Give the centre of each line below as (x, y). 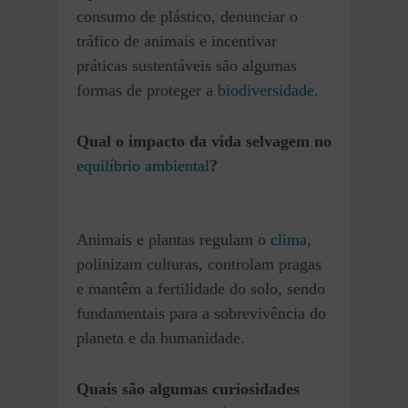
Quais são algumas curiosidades (188, 389)
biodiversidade (266, 91)
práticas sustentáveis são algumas (187, 66)
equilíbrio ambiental (143, 166)
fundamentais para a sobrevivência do (201, 314)
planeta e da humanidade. (161, 338)
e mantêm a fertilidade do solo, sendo (201, 289)
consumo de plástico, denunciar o (187, 17)
